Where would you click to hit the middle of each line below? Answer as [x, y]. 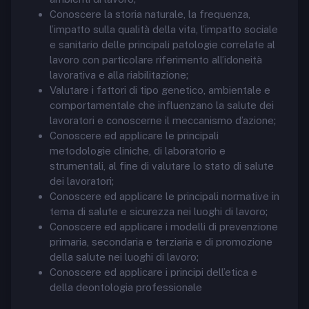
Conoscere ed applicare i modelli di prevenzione [164, 227]
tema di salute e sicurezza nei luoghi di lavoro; [159, 211]
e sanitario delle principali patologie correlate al [162, 44]
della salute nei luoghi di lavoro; [124, 257]
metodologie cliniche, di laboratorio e [138, 151]
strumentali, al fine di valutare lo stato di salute [162, 166]
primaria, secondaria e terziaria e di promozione [161, 242]
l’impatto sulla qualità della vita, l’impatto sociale [164, 29]
